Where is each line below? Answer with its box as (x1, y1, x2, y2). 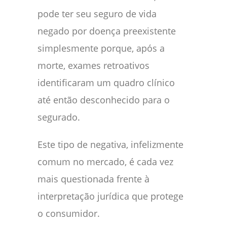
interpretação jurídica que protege (37, 190, 183, 202)
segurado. (37, 110, 80, 123)
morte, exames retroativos (37, 59, 149, 71)
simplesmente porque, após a (37, 42, 165, 54)
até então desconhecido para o (37, 93, 170, 106)
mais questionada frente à (37, 172, 149, 185)
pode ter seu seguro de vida (37, 7, 157, 20)
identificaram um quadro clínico (37, 76, 175, 89)
